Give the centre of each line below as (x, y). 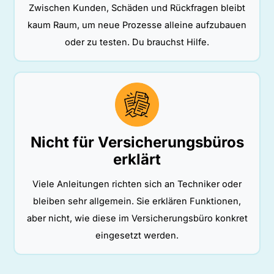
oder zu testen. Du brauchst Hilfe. (137, 43)
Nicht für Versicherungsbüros (137, 143)
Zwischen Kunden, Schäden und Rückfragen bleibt (137, 8)
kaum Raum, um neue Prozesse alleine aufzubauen (137, 25)
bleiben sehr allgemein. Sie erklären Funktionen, (137, 202)
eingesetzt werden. (137, 236)
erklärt (137, 160)
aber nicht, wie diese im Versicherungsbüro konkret (137, 219)
